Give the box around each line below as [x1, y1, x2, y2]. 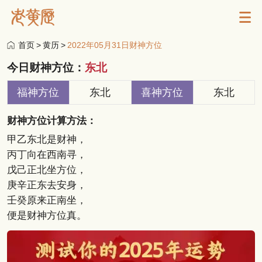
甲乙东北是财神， [6, 133, 87, 145]
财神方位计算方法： [6, 115, 96, 126]
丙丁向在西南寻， [6, 149, 87, 160]
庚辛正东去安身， [6, 179, 87, 191]
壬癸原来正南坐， [6, 194, 87, 206]
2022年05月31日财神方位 [67, 40, 162, 50]
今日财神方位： [6, 61, 85, 74]
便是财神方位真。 [6, 209, 87, 221]
